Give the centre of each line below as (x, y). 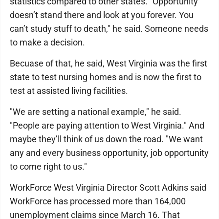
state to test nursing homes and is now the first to (106, 77)
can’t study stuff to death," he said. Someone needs (109, 29)
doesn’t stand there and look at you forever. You (102, 15)
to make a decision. (47, 42)
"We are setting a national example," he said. (96, 112)
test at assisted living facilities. (69, 91)
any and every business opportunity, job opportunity (109, 153)
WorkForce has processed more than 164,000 (98, 201)
